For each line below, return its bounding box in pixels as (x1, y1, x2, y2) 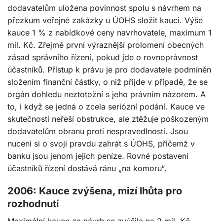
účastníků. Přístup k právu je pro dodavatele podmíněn (7, 65, 211, 75)
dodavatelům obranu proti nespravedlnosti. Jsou (7, 126, 188, 137)
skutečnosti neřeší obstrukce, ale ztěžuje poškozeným (7, 114, 209, 124)
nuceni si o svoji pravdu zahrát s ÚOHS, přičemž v (7, 139, 195, 149)
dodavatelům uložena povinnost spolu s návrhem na (7, 3, 201, 13)
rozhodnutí (7, 198, 59, 210)
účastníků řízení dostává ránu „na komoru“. (7, 163, 167, 174)
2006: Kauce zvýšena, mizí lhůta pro (7, 185, 182, 197)
